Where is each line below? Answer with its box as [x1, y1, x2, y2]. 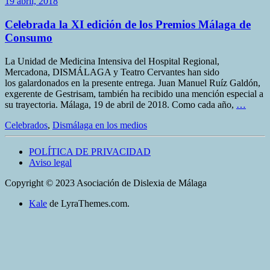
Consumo [5, 31, 52, 45]
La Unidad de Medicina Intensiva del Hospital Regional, [5, 55, 219, 66]
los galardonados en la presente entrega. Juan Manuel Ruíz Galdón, [5, 77, 260, 88]
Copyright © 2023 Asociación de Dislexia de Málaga [5, 177, 207, 188]
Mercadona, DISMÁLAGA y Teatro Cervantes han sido [5, 66, 219, 77]
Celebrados [5, 119, 48, 130]
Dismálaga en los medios [52, 119, 147, 130]
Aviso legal [29, 157, 72, 168]
